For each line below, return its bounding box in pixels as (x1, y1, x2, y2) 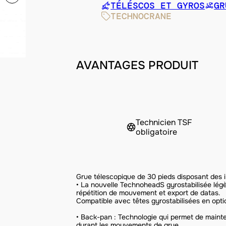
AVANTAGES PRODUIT (76, 58, 199, 73)
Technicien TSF (136, 117, 193, 128)
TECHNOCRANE (110, 10, 172, 22)
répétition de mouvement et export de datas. (76, 188, 221, 197)
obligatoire (136, 126, 178, 137)
